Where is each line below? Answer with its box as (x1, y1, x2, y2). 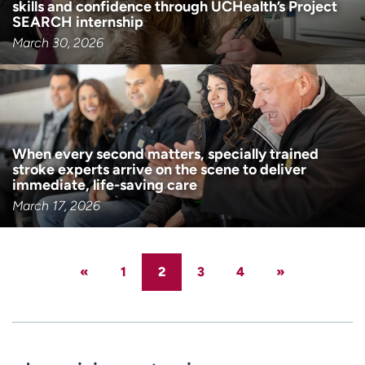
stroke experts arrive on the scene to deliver (12, 160, 306, 178)
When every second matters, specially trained (12, 144, 319, 163)
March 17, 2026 (12, 198, 100, 213)
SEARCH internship (12, 12, 143, 31)
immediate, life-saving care (12, 175, 197, 194)
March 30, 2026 (12, 35, 103, 51)
